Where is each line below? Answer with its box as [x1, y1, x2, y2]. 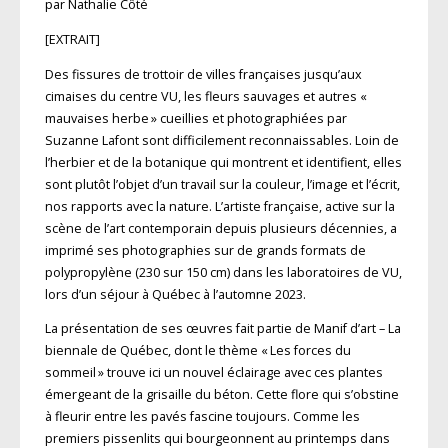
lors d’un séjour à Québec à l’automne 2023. [44, 285, 306, 303]
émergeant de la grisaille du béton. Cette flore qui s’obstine [44, 386, 399, 404]
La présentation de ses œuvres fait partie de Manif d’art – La [44, 320, 401, 338]
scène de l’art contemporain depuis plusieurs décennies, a [44, 219, 397, 237]
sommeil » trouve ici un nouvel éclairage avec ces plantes [44, 364, 383, 382]
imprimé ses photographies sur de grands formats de [44, 241, 366, 259]
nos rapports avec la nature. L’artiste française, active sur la [44, 197, 395, 215]
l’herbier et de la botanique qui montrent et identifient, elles [44, 153, 402, 171]
